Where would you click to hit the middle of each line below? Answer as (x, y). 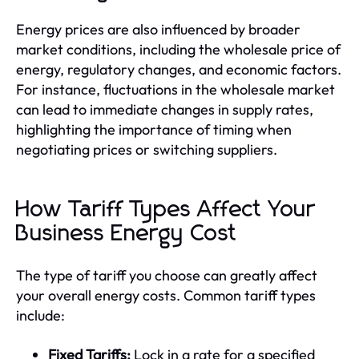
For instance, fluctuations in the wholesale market (175, 89)
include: (40, 315)
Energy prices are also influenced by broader (158, 29)
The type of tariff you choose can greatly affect (167, 275)
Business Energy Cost (127, 234)
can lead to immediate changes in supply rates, (165, 109)
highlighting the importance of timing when (154, 129)
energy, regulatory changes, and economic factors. (179, 69)
